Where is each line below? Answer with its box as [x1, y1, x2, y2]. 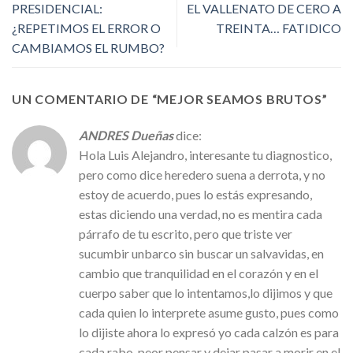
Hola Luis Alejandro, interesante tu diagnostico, [79, 147, 332, 162]
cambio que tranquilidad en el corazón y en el [79, 265, 318, 281]
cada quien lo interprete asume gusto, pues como [79, 304, 339, 320]
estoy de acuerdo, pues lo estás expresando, [79, 186, 312, 202]
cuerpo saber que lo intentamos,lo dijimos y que [79, 284, 333, 300]
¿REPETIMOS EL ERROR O [12, 20, 161, 36]
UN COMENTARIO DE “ [12, 91, 158, 106]
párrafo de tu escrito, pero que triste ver [79, 225, 292, 241]
